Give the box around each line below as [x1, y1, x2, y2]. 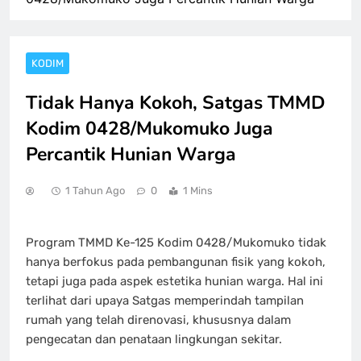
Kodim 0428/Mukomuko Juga [26, 115, 273, 141]
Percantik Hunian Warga [26, 141, 236, 167]
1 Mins [183, 184, 213, 197]
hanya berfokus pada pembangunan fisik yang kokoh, [26, 255, 326, 270]
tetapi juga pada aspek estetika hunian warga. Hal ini [26, 274, 323, 289]
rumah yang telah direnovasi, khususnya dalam [26, 313, 291, 328]
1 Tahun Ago [65, 184, 125, 197]
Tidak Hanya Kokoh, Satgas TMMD [26, 89, 326, 115]
